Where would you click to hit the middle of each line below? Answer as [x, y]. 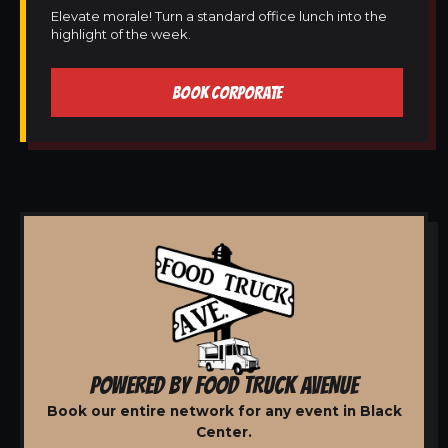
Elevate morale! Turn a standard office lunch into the [219, 16]
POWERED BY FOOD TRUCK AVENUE [224, 384]
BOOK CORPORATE [227, 92]
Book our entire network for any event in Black [224, 410]
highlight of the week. [121, 34]
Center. [224, 431]
